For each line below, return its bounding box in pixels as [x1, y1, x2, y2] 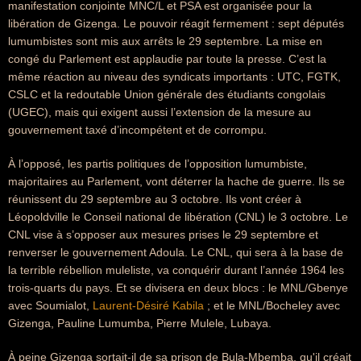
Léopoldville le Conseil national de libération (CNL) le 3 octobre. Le [8, 210, 348, 223]
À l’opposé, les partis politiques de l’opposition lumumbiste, [8, 157, 307, 170]
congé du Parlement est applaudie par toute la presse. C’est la [8, 52, 326, 65]
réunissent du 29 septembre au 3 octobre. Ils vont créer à [8, 193, 301, 205]
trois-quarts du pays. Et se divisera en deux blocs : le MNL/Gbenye [8, 281, 348, 294]
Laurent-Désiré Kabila [93, 299, 204, 312]
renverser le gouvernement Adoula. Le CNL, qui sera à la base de [8, 246, 343, 259]
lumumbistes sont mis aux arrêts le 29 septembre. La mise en [8, 35, 322, 48]
